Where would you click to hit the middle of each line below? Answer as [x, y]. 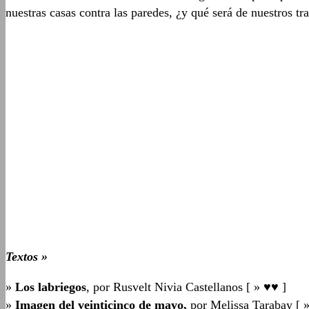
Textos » [28, 257]
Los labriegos [51, 287]
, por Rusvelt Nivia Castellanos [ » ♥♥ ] [186, 287]
